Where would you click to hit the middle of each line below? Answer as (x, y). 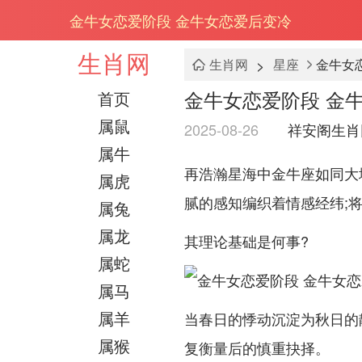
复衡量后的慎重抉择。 (257, 347)
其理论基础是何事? (246, 241)
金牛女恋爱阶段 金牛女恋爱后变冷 (181, 20)
